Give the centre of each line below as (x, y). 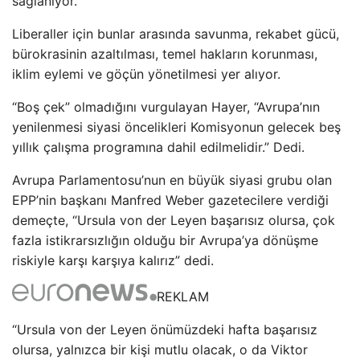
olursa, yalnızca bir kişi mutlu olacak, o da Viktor (160, 349)
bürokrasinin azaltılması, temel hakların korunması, (165, 53)
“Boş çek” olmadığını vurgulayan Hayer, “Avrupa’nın (166, 106)
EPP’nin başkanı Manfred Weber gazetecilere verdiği (170, 200)
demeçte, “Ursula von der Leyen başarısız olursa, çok (174, 220)
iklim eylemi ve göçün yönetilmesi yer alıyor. (146, 74)
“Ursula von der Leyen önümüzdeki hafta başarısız (165, 329)
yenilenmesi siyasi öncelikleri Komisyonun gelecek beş (176, 127)
